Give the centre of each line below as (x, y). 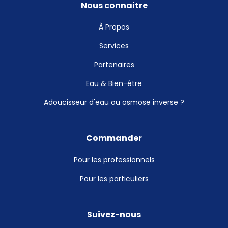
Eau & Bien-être (114, 84)
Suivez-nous (114, 215)
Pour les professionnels (114, 160)
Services (114, 46)
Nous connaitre (114, 6)
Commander (114, 139)
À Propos (114, 27)
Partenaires (114, 65)
